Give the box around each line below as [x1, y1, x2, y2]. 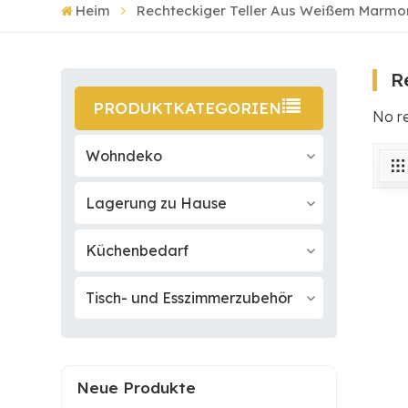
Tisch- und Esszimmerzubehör [86, 289, 293, 308]
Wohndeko [86, 147, 163, 166]
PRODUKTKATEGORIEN [93, 98, 282, 118]
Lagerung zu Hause [86, 194, 228, 213]
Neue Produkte [76, 377, 196, 397]
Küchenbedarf [86, 241, 189, 260]
